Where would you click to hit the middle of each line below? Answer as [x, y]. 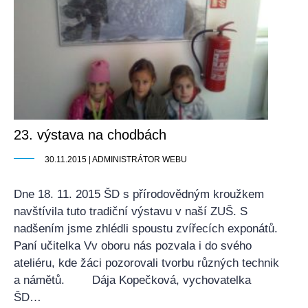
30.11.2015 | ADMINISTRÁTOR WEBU [116, 159]
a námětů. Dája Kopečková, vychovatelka [132, 280]
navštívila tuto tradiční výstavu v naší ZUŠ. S [131, 211]
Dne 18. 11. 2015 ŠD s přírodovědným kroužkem [139, 194]
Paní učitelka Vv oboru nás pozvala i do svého [133, 246]
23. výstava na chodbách [90, 135]
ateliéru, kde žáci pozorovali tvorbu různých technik [146, 263]
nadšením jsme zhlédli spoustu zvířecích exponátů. [146, 229]
